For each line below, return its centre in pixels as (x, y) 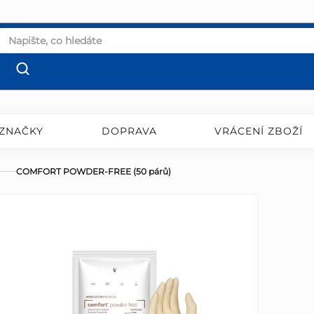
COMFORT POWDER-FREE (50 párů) (94, 172)
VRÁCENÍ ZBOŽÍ (259, 131)
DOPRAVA (129, 131)
